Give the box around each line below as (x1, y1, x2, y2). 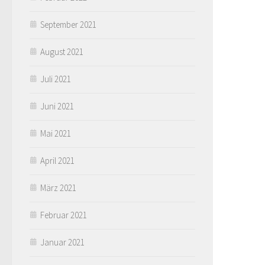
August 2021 (40, 46, 83, 57)
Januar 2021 (40, 236, 85, 248)
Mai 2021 (40, 127, 71, 139)
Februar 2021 (40, 209, 87, 221)
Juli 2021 (40, 73, 71, 85)
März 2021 (40, 182, 76, 193)
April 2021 (40, 154, 75, 166)
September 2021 (40, 18, 96, 30)
